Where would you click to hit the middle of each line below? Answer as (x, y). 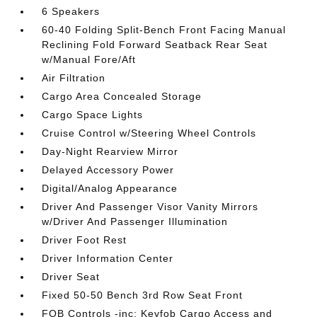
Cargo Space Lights (93, 115)
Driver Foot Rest (85, 240)
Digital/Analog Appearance (110, 188)
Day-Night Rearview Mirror (110, 151)
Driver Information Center (108, 258)
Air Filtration (74, 78)
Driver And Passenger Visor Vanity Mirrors (150, 207)
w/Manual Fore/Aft (89, 59)
